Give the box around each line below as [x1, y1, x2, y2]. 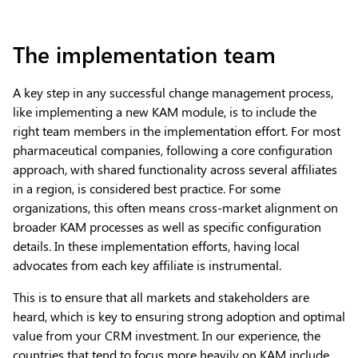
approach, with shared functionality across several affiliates [13, 160, 337, 177]
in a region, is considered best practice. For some [13, 179, 280, 197]
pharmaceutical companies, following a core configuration [13, 141, 332, 158]
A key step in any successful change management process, [13, 83, 333, 101]
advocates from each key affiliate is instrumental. [13, 256, 281, 273]
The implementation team [13, 38, 276, 69]
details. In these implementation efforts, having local [13, 237, 300, 254]
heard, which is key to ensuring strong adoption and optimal [13, 307, 345, 324]
